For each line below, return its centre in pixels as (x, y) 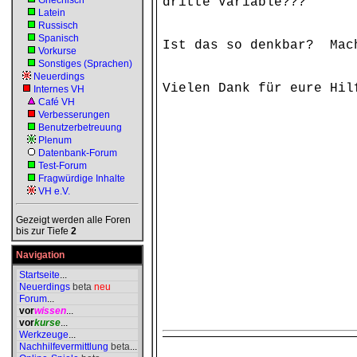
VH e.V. (54, 191)
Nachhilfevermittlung (64, 347)
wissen (50, 311)
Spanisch (59, 38)
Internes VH (59, 89)
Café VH (57, 102)
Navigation (40, 255)
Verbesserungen (74, 115)
